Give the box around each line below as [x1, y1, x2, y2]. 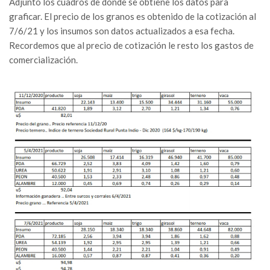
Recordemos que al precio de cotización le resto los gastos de [9, 39, 254, 51]
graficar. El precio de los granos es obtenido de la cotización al [9, 10, 256, 22]
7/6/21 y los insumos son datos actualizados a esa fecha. [9, 25, 234, 36]
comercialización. [9, 54, 78, 65]
